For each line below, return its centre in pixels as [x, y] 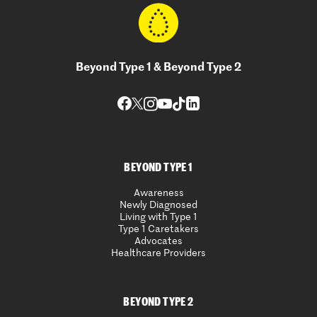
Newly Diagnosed [158, 205]
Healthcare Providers [158, 253]
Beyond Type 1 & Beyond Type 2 [158, 68]
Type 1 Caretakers [158, 229]
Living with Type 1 [158, 217]
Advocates [158, 241]
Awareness [158, 193]
